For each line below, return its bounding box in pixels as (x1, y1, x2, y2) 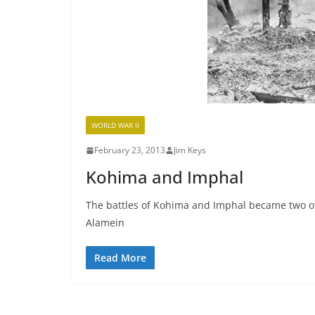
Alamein (86, 216, 124, 229)
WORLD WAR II (91, 120, 139, 130)
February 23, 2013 (94, 144, 165, 156)
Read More (94, 251, 146, 264)
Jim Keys (174, 144, 206, 156)
